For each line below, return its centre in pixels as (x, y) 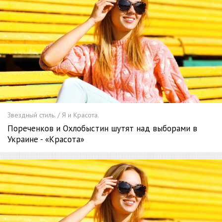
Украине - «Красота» (46, 139)
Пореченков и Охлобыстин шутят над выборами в (102, 129)
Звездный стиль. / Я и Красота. (53, 115)
